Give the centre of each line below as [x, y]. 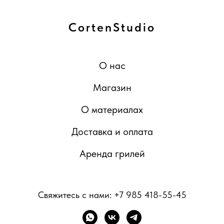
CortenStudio [112, 27]
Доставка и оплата [112, 131]
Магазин [112, 87]
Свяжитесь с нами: [76, 195]
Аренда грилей [112, 153]
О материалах [112, 109]
